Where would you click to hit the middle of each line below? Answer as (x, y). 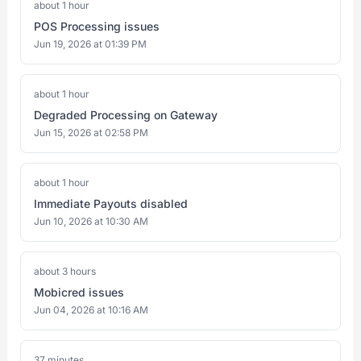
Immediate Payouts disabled (111, 203)
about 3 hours (65, 271)
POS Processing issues (97, 26)
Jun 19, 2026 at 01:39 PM (90, 44)
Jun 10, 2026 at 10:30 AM (91, 221)
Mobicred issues (79, 292)
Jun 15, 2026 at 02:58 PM (91, 133)
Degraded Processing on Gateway (126, 115)
